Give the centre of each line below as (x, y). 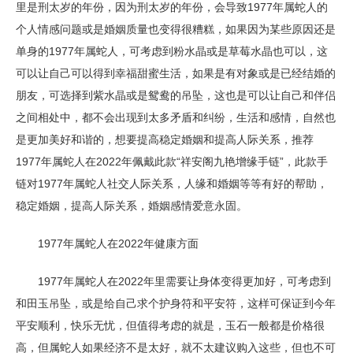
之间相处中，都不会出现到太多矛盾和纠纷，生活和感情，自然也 (176, 117)
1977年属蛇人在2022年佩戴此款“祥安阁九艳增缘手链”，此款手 (172, 162)
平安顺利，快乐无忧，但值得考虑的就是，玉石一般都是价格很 (170, 325)
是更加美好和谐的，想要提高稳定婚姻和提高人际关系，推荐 (165, 139)
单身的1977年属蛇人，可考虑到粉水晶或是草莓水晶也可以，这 (172, 51)
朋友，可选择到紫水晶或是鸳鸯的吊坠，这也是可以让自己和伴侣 (176, 95)
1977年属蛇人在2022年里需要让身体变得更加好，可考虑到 (173, 281)
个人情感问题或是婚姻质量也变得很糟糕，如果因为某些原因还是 (176, 29)
